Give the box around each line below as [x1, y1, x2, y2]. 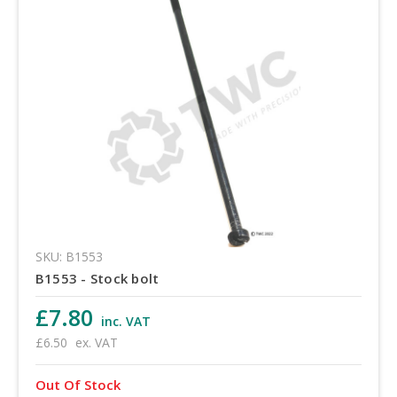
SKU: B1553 [35, 248, 103, 266]
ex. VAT [74, 334, 118, 351]
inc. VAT [100, 313, 151, 331]
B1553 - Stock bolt [35, 269, 160, 288]
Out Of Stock [35, 375, 121, 393]
